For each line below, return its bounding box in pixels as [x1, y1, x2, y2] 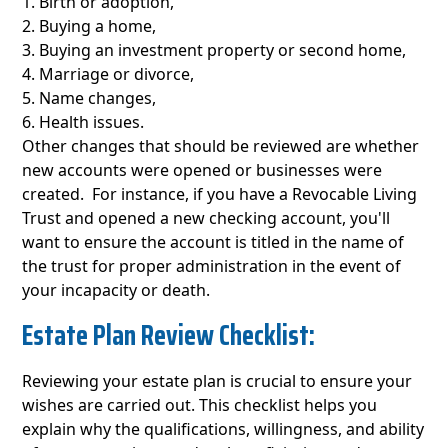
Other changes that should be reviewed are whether [22, 135, 420, 158]
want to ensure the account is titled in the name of [22, 231, 405, 254]
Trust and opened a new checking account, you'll [22, 207, 391, 230]
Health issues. [39, 111, 153, 134]
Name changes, [39, 87, 161, 110]
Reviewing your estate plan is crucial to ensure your [22, 370, 413, 393]
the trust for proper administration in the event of [22, 255, 402, 278]
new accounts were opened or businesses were [22, 159, 383, 182]
